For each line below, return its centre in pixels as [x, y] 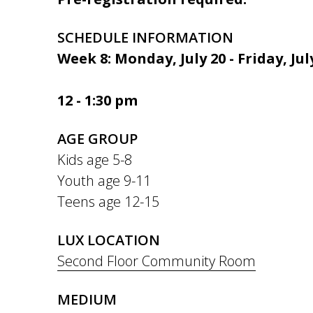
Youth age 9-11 [104, 181]
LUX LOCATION [109, 240]
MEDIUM [87, 299]
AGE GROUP [97, 139]
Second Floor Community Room [156, 261]
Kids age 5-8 [95, 160]
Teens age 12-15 [108, 202]
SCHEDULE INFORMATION [145, 37]
